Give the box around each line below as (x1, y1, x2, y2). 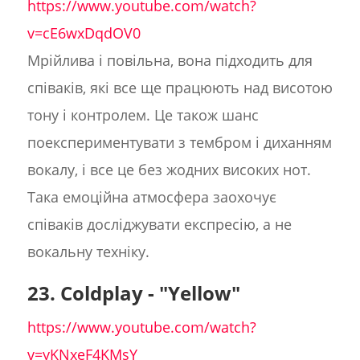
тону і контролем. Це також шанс (27, 105, 259, 125)
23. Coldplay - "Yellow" (27, 280, 240, 307)
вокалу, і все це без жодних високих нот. (27, 160, 311, 180)
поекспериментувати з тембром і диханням (27, 133, 332, 153)
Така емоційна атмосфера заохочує (27, 187, 276, 207)
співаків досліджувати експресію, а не (27, 215, 292, 235)
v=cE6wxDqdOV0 (27, 23, 141, 43)
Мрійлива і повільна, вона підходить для (27, 51, 313, 71)
